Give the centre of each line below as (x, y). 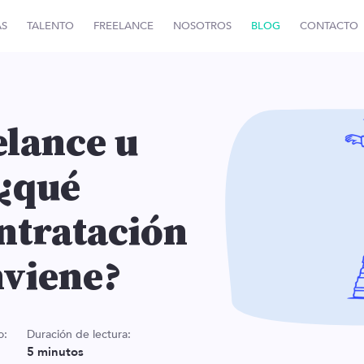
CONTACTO (329, 26)
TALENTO (50, 26)
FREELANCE (123, 26)
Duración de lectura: (79, 334)
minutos (61, 352)
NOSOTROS (202, 26)
